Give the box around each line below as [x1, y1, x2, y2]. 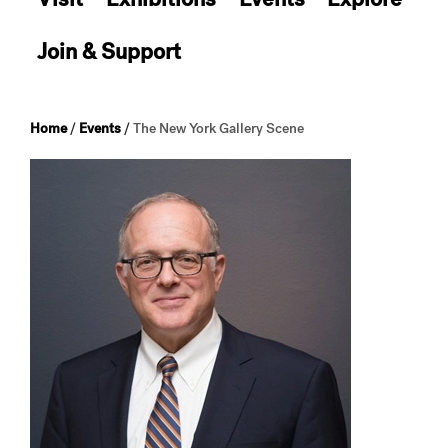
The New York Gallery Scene [133, 119, 304, 137]
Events [79, 119, 121, 137]
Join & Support [37, 37, 181, 66]
